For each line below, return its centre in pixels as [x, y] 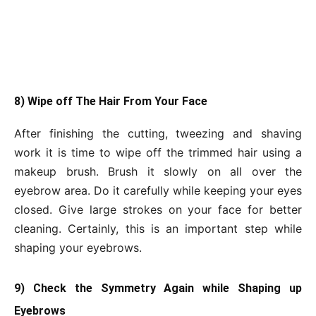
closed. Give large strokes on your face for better [158, 210]
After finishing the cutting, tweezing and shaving [158, 134]
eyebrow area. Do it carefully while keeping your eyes [158, 191]
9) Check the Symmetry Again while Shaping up [158, 288]
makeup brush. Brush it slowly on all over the [158, 172]
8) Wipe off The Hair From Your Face [111, 102]
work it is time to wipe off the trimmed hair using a [158, 153]
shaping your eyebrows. [78, 248]
